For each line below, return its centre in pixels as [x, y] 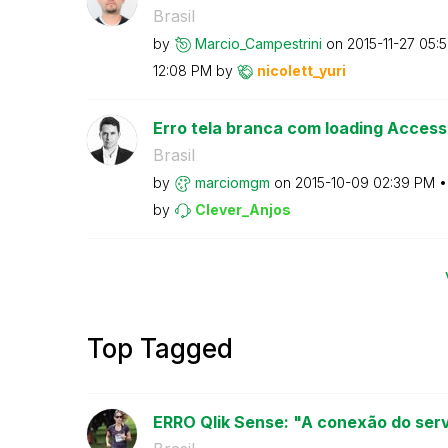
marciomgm [232, 182]
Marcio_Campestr [251, 43]
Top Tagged [160, 348]
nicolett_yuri [301, 70]
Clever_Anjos [242, 209]
